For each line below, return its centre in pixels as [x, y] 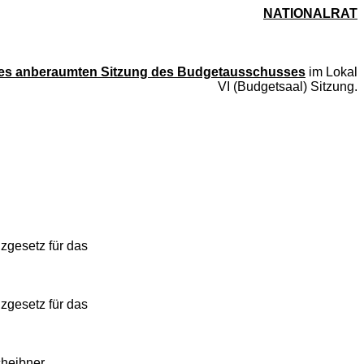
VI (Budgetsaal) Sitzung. [288, 87]
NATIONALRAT [310, 13]
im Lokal [331, 72]
